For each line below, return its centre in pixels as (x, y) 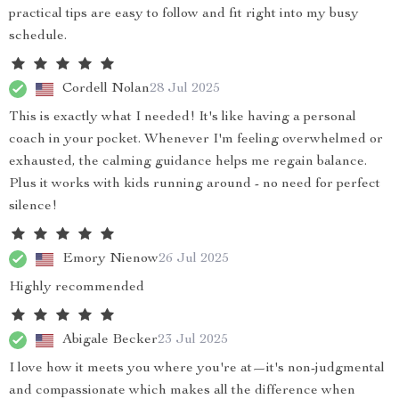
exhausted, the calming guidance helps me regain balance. (188, 162)
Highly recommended (77, 288)
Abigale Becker (110, 340)
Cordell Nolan (106, 89)
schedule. (38, 37)
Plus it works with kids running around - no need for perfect (195, 184)
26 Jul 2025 (194, 259)
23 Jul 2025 (193, 340)
